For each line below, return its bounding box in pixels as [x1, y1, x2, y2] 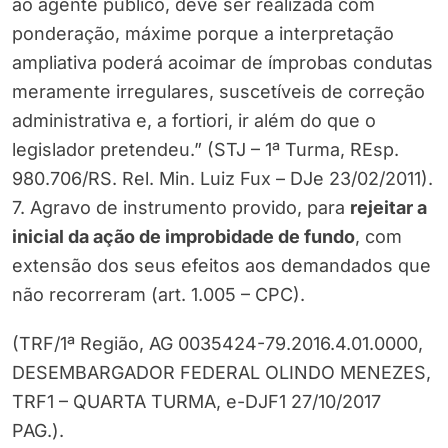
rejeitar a [350, 197, 427, 219]
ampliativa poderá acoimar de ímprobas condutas [12, 52, 433, 74]
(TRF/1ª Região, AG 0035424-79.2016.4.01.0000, [12, 333, 423, 355]
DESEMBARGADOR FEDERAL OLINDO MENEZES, [12, 362, 431, 384]
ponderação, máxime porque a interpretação [12, 23, 394, 45]
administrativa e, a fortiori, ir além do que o [12, 110, 376, 132]
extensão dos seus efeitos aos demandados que [12, 255, 431, 277]
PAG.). [12, 420, 64, 442]
